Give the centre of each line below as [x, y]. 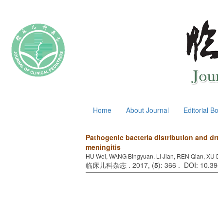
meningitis [103, 147]
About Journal [147, 110]
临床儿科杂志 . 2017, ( [120, 165]
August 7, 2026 [31, 108]
